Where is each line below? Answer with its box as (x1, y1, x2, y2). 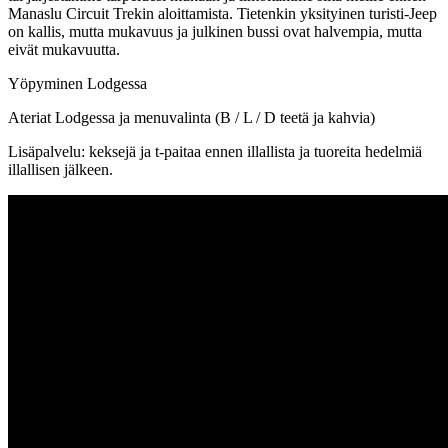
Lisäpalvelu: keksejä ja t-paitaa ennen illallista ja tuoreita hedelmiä (8, 143, 422, 161)
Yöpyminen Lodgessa (8, 75, 147, 93)
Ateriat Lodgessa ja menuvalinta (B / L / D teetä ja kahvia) (8, 109, 375, 127)
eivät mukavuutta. (8, 41, 120, 59)
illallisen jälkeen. (8, 161, 113, 179)
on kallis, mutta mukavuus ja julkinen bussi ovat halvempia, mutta (8, 23, 422, 41)
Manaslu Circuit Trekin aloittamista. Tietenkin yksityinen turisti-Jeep (8, 5, 437, 23)
